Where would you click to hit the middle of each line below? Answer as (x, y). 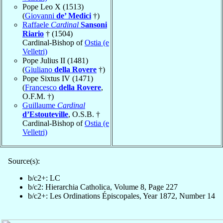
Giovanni (41, 15)
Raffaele (37, 24)
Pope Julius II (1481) (55, 60)
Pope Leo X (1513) (53, 6)
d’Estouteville (45, 114)
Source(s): (24, 161)
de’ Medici (74, 15)
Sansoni (94, 24)
